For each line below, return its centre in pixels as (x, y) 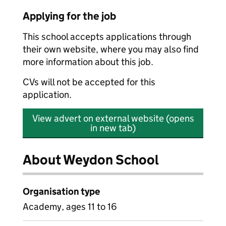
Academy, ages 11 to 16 (70, 207)
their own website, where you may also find (111, 49)
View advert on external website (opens (113, 118)
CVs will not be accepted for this (89, 82)
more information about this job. (88, 62)
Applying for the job (69, 16)
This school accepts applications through (107, 37)
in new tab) (113, 128)
